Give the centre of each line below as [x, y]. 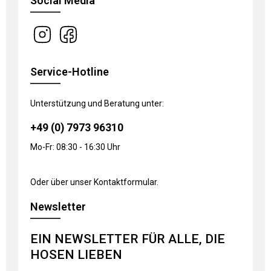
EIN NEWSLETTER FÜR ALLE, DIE [128, 239]
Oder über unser [62, 182]
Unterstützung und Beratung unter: [97, 103]
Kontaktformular [125, 182]
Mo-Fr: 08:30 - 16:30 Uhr [75, 147]
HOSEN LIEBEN [76, 254]
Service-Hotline [70, 71]
